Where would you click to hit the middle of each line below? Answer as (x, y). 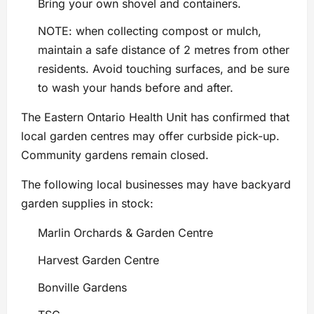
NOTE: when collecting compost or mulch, (150, 30)
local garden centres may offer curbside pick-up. (150, 136)
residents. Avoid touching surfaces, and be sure (164, 68)
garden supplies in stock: (87, 203)
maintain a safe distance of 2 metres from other (164, 49)
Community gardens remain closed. (115, 155)
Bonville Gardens (82, 287)
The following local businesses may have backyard (156, 184)
